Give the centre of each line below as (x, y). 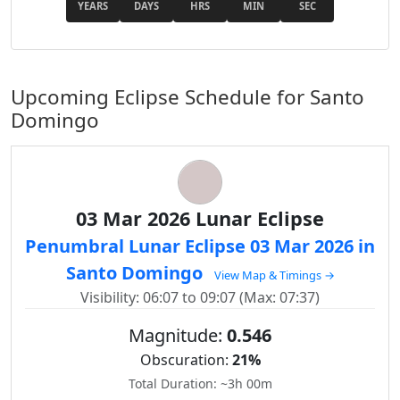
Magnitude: (178, 335)
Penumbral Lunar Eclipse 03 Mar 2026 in (200, 246)
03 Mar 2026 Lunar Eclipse (200, 218)
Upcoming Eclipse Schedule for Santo (187, 97)
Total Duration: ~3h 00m (200, 383)
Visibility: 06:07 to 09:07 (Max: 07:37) (200, 297)
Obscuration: (186, 360)
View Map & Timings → (274, 275)
